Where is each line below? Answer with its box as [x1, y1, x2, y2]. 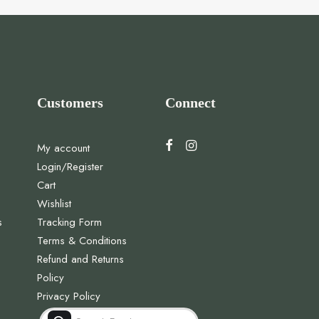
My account [37, 140, 90, 156]
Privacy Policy [37, 288, 100, 304]
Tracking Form [37, 214, 102, 230]
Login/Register [37, 159, 103, 174]
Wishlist [37, 196, 71, 211]
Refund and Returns [37, 251, 124, 267]
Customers [37, 95, 103, 110]
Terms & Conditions [37, 233, 127, 249]
